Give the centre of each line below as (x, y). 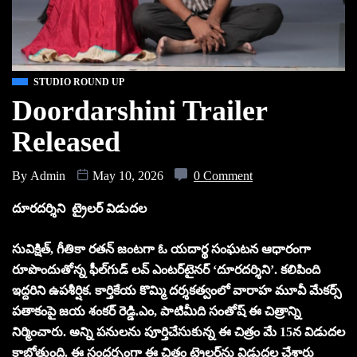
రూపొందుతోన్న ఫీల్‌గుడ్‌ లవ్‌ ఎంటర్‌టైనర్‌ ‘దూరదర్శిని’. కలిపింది (166, 269)
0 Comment (223, 175)
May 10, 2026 (128, 175)
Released (66, 141)
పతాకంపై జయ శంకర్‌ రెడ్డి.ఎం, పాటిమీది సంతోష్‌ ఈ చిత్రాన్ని (157, 311)
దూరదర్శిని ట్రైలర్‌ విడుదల (79, 208)
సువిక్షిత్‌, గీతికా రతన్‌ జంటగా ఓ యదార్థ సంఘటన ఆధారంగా (161, 249)
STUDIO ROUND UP (79, 82)
